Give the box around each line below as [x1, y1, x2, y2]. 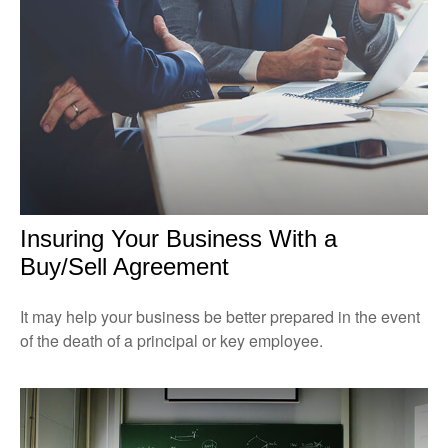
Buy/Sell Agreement [20, 252, 229, 280]
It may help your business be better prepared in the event [20, 304, 420, 328]
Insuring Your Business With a [20, 224, 337, 252]
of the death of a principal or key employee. [20, 328, 323, 352]
